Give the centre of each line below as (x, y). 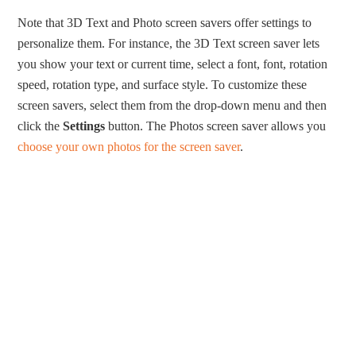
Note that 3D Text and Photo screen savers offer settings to (165, 22)
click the (41, 126)
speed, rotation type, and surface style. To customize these (163, 84)
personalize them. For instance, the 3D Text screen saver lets (169, 43)
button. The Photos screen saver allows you (216, 126)
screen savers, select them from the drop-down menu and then (172, 105)
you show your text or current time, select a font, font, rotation (173, 64)
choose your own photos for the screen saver (129, 146)
